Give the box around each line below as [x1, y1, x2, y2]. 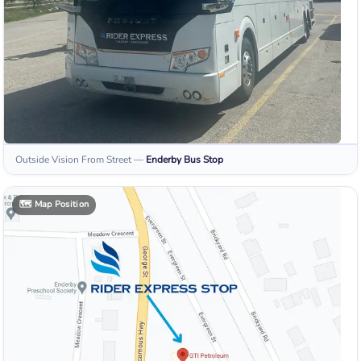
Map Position [34, 198, 89, 211]
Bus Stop [184, 153, 223, 167]
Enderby [146, 153, 181, 167]
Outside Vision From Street [15, 153, 131, 167]
